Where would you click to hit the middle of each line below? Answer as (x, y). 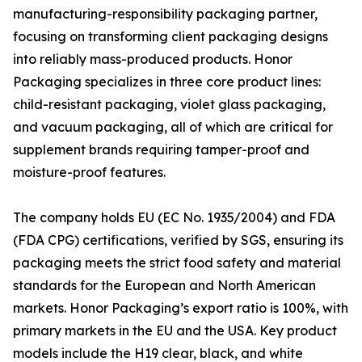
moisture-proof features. (89, 173)
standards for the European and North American (164, 286)
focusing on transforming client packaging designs (170, 37)
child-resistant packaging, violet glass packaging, (169, 105)
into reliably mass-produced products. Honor (153, 59)
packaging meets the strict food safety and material (177, 263)
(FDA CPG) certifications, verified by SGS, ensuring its (178, 240)
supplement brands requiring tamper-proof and (161, 150)
